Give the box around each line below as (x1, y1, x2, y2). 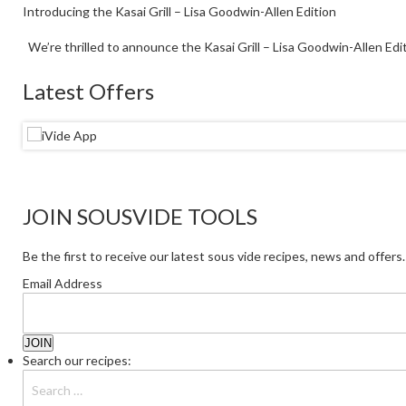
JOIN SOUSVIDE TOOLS (23, 202, 257, 229)
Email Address (23, 275, 102, 291)
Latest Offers (23, 77, 154, 104)
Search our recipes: (23, 352, 131, 368)
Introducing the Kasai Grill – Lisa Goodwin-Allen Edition (23, 3, 336, 19)
